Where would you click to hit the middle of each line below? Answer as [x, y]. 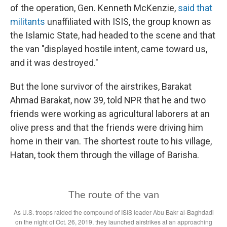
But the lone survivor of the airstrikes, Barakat [101, 86]
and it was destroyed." [54, 63]
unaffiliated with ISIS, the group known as [128, 22]
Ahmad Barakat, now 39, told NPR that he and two [108, 100]
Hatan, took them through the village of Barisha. [105, 155]
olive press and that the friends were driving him [107, 127]
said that [195, 8]
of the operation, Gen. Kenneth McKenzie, [94, 8]
